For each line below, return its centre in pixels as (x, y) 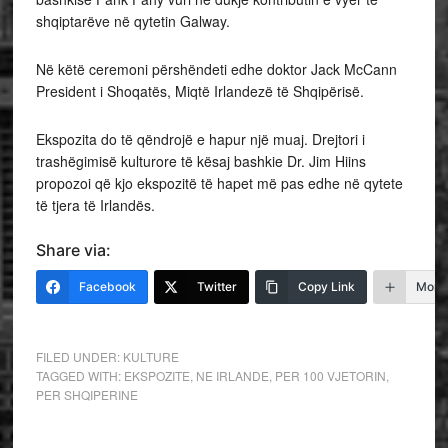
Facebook (107, 286)
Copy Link (326, 286)
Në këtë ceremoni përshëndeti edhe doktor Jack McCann (216, 69)
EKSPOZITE (156, 375)
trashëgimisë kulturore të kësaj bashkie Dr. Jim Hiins (200, 161)
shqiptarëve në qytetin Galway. (132, 21)
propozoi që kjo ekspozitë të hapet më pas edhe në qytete (219, 183)
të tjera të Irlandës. (95, 205)
